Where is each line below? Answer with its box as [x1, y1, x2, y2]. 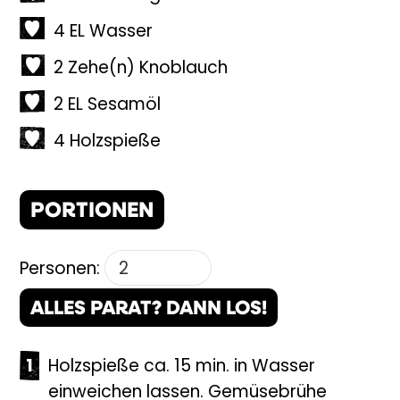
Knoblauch [139, 61, 229, 78]
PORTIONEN [30, 201, 154, 223]
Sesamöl [87, 97, 162, 114]
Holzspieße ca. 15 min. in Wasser [48, 359, 316, 377]
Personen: [20, 262, 101, 279]
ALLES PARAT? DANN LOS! [30, 299, 268, 321]
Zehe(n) [68, 61, 136, 78]
